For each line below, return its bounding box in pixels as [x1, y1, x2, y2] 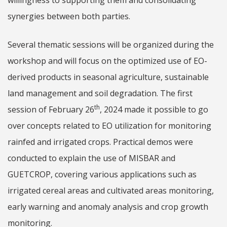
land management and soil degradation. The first [8, 88, 193, 99]
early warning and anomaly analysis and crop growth [8, 201, 208, 212]
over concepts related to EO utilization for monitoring [8, 120, 211, 131]
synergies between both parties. [8, 11, 130, 22]
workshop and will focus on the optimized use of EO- [8, 55, 207, 66]
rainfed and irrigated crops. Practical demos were [8, 136, 193, 147]
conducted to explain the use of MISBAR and [8, 153, 175, 164]
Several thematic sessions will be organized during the [8, 39, 214, 50]
